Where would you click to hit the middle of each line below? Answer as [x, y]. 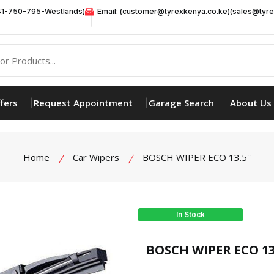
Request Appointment [83, 102]
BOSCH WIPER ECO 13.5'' [197, 157]
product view [183, 236]
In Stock [191, 214]
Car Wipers [96, 157]
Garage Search [181, 102]
